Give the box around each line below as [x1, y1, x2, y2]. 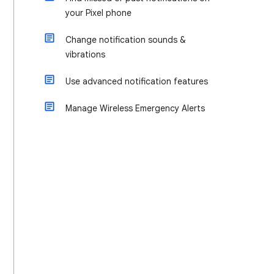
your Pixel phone [65, 7, 131, 18]
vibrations [65, 49, 105, 60]
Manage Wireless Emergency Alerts [65, 103, 205, 114]
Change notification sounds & [65, 34, 186, 45]
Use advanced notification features [65, 76, 208, 87]
